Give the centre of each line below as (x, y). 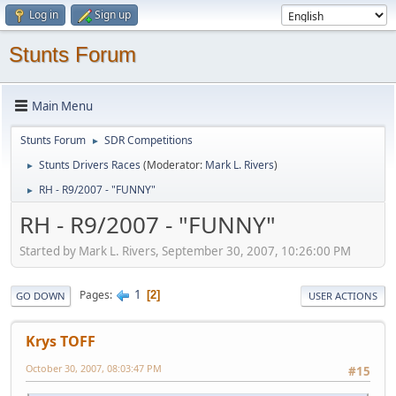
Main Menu (62, 106)
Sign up (113, 15)
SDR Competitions (148, 140)
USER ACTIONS (343, 295)
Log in (44, 15)
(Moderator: (174, 165)
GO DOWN (41, 295)
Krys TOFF (61, 341)
